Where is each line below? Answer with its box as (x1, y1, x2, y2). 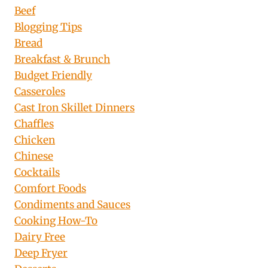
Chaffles (14, 117, 54, 131)
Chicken (14, 133, 55, 147)
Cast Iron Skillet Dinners (14, 101, 135, 115)
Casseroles (14, 85, 65, 99)
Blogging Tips (14, 20, 82, 34)
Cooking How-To (14, 214, 98, 228)
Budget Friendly (14, 69, 92, 83)
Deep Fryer (14, 246, 68, 260)
